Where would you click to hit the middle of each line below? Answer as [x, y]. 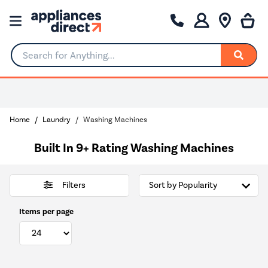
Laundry [57, 119]
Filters [74, 185]
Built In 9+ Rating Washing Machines [134, 147]
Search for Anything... [57, 60]
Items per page [46, 211]
